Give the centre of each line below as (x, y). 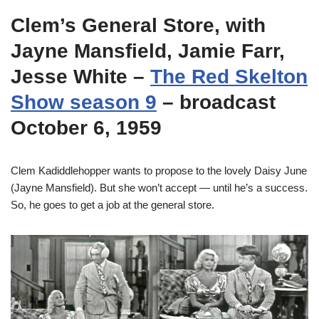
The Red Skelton (229, 77)
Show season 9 (84, 102)
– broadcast (216, 102)
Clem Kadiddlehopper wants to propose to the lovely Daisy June (159, 171)
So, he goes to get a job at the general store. (113, 205)
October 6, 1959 (86, 128)
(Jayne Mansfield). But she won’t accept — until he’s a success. (159, 188)
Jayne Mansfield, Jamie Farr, (148, 51)
